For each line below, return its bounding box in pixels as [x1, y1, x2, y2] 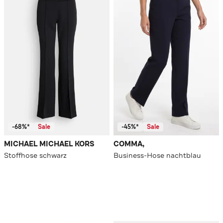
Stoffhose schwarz [4, 151, 67, 160]
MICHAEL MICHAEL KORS [4, 139, 95, 149]
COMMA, [113, 139, 144, 149]
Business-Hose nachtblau [113, 151, 201, 160]
